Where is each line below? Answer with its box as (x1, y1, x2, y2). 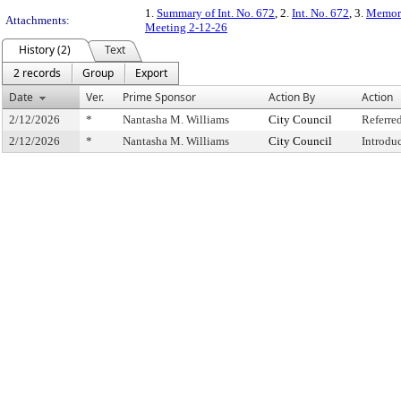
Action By (269, 90, 315, 105)
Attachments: (5, 13, 70, 27)
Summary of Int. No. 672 (157, 6, 275, 20)
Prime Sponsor (123, 90, 196, 105)
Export (135, 65, 167, 81)
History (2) (19, 42, 71, 57)
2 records (13, 65, 61, 81)
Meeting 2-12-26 (145, 21, 227, 34)
